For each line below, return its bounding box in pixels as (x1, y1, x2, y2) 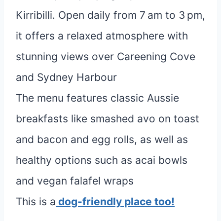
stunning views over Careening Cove (16, 50, 195, 63)
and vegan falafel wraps (16, 174, 134, 187)
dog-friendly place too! (58, 195, 175, 208)
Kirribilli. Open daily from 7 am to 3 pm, (16, 8, 205, 21)
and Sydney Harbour (16, 71, 117, 83)
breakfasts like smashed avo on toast (16, 112, 199, 125)
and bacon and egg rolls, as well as (16, 133, 188, 146)
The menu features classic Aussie (16, 91, 179, 104)
